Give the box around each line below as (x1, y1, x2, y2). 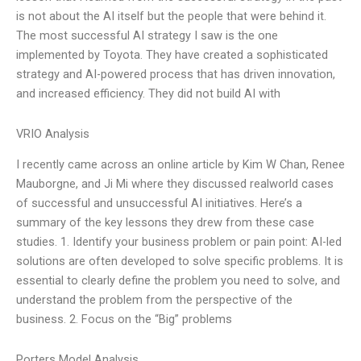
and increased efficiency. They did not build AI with (16, 86, 280, 102)
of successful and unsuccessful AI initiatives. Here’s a (16, 196, 302, 211)
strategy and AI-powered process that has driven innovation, (16, 67, 335, 82)
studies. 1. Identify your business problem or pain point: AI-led (16, 234, 342, 250)
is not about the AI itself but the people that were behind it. (16, 9, 326, 24)
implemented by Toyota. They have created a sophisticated (16, 48, 328, 63)
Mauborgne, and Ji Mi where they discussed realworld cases (16, 176, 334, 192)
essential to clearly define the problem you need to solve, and (16, 273, 340, 288)
